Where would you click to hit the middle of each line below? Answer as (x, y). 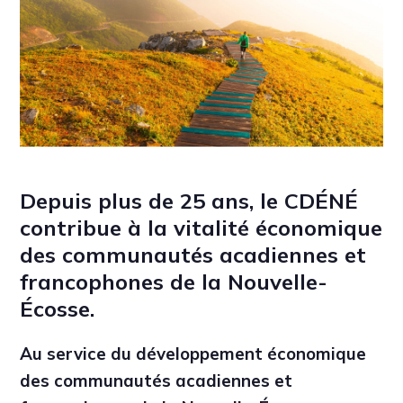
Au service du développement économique (193, 353)
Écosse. (58, 309)
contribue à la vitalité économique (201, 228)
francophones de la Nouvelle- (174, 282)
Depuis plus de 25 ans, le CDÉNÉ (189, 201)
